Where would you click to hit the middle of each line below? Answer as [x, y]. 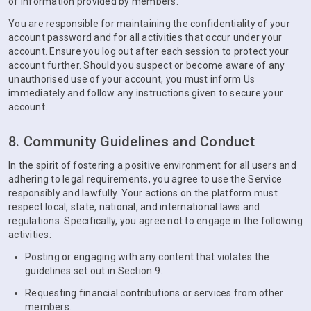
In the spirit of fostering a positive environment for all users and [152, 165]
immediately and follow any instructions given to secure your [146, 93]
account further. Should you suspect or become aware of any [147, 65]
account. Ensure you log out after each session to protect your [149, 51]
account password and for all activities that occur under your [145, 37]
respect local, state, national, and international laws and [134, 207]
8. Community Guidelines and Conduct [132, 142]
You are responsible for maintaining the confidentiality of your [149, 24]
